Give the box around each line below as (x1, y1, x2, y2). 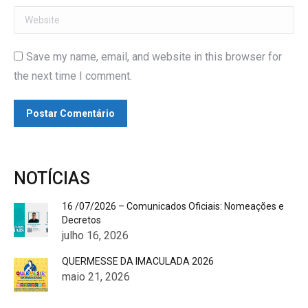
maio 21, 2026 (62, 270, 130, 283)
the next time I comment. (14, 69, 132, 82)
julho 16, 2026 (62, 229, 129, 242)
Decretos (62, 214, 101, 225)
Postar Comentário (26, 108, 115, 119)
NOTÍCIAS (14, 168, 90, 188)
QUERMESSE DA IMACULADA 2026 (62, 256, 214, 267)
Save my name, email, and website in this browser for (26, 50, 282, 63)
